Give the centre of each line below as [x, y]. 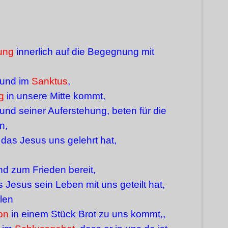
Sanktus [50, 81]
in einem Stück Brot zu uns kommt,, [87, 214]
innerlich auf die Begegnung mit [84, 52]
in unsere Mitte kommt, [55, 96]
